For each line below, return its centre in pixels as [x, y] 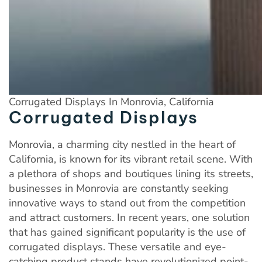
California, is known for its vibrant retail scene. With [131, 159]
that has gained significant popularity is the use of [127, 232]
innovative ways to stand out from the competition [127, 203]
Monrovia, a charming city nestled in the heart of [122, 144]
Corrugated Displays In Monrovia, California [111, 101]
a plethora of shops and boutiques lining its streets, [131, 173]
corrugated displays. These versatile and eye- [118, 247]
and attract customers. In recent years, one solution [129, 217]
